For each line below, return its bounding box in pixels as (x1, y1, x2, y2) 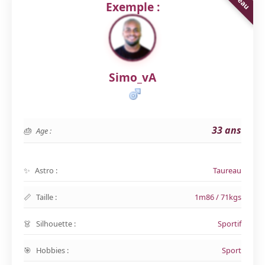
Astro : (35, 165, 57, 176)
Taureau (213, 165, 241, 176)
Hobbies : (36, 245, 69, 256)
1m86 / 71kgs (195, 192, 241, 202)
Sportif (218, 218, 241, 229)
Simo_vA (109, 69, 156, 85)
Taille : (36, 192, 57, 202)
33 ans (212, 124, 241, 137)
